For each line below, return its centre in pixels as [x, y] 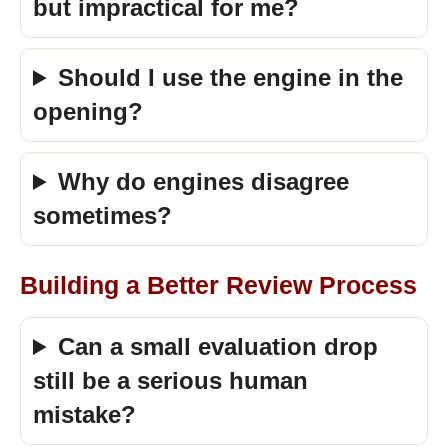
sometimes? [102, 215]
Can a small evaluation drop [218, 346]
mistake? [84, 414]
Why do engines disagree [204, 181]
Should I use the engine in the [231, 77]
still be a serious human [170, 380]
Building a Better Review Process [218, 285]
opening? [88, 111]
